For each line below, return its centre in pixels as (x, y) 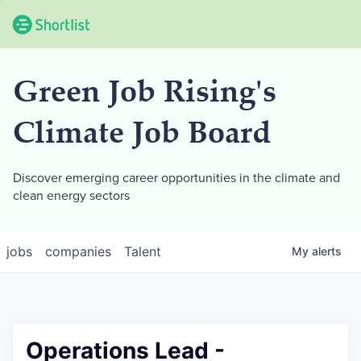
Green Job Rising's (145, 95)
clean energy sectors (71, 196)
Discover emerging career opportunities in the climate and (176, 178)
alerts (327, 251)
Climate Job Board (142, 136)
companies (78, 251)
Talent (143, 251)
